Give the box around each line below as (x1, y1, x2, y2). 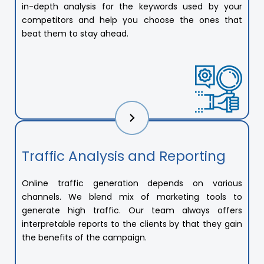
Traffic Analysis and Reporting (22, 147, 226, 166)
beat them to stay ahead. (22, 28, 128, 39)
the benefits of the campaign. (22, 232, 147, 244)
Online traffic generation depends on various (22, 177, 242, 190)
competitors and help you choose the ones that (22, 14, 242, 26)
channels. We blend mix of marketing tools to (22, 191, 242, 203)
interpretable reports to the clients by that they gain (22, 218, 242, 230)
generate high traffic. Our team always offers (22, 204, 242, 217)
